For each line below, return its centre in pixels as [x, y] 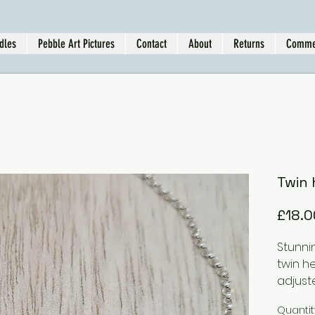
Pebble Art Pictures [76, 44]
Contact [152, 44]
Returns [249, 44]
